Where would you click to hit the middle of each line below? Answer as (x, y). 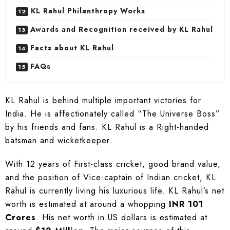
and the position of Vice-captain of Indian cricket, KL (111, 178)
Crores (21, 218)
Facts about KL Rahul (72, 48)
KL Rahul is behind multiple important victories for (103, 101)
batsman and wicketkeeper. (59, 141)
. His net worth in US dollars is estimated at (122, 218)
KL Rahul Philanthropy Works (88, 11)
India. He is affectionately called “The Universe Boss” (113, 114)
